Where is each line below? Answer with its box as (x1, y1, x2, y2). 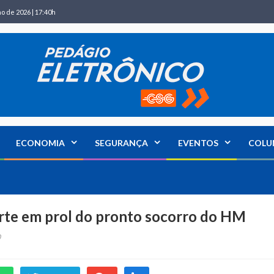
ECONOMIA (16, 138, 65, 148)
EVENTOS (178, 138, 218, 148)
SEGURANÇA (95, 138, 148, 148)
